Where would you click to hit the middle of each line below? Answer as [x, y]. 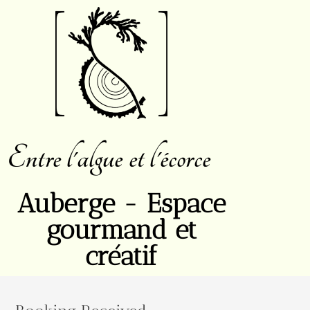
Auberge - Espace [121, 204]
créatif [121, 256]
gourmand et [121, 230]
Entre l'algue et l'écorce [109, 158]
